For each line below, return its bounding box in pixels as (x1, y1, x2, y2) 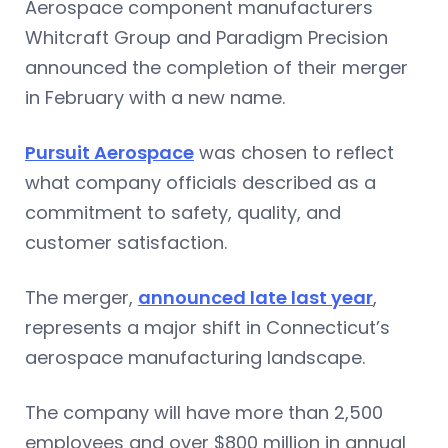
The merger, (25, 284, 138, 310)
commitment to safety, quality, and (25, 199, 341, 225)
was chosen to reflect (194, 139, 394, 165)
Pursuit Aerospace (25, 139, 194, 165)
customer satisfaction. (25, 229, 227, 255)
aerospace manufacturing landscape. (25, 344, 365, 370)
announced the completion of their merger (25, 54, 408, 80)
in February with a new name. (25, 84, 285, 110)
